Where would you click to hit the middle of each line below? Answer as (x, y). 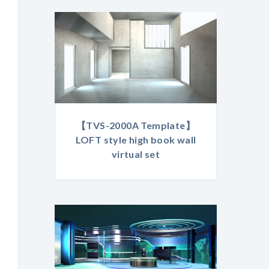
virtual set (136, 154)
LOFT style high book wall (136, 140)
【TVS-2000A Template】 (136, 125)
